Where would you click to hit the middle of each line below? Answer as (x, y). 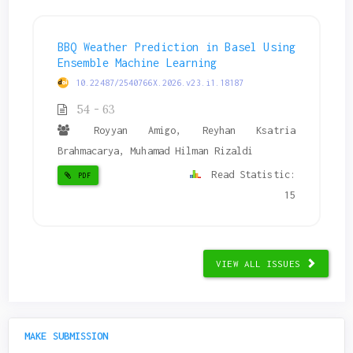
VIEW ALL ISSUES (261, 263)
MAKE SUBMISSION (67, 336)
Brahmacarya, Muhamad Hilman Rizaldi (156, 150)
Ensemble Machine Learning (137, 62)
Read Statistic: (251, 174)
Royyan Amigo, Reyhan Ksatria (184, 130)
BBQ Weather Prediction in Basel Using (176, 46)
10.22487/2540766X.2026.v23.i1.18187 (160, 82)
